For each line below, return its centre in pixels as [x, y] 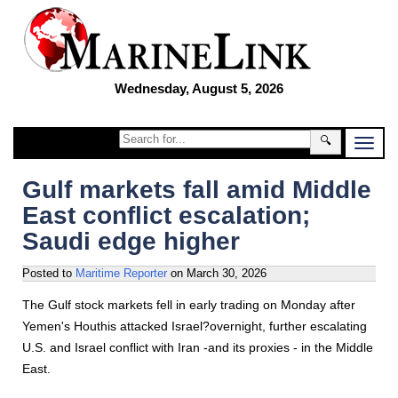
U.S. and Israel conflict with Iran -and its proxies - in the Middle [198, 347]
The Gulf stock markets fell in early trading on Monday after [189, 305]
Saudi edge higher [131, 241]
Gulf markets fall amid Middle [197, 190]
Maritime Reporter [121, 273]
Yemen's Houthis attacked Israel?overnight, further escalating [195, 326]
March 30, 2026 [227, 273]
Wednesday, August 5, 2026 [199, 88]
